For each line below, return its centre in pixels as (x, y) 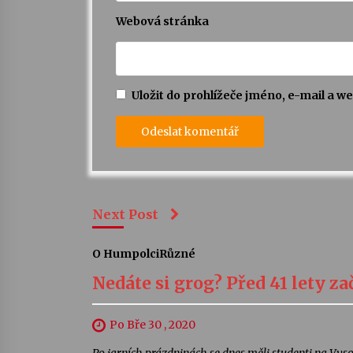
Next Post (125, 215)
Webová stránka (162, 22)
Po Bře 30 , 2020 (152, 325)
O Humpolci (126, 254)
